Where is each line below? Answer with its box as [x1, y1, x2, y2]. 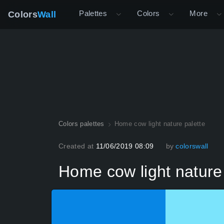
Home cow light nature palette [114, 120, 205, 127]
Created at [58, 142, 96, 150]
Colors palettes [58, 120, 104, 127]
